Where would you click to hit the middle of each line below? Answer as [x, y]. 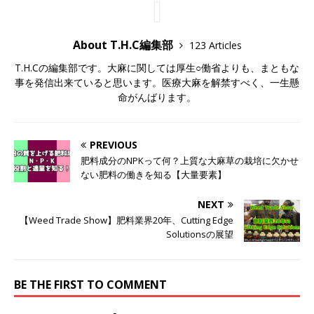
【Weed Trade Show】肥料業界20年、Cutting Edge [127, 220]
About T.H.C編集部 [124, 45]
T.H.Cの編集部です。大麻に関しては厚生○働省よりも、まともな [157, 68]
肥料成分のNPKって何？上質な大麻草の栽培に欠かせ [190, 161]
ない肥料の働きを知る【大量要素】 [153, 175]
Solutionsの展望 [200, 234]
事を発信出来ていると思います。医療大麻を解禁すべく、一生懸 [157, 83]
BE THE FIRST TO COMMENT [90, 285]
